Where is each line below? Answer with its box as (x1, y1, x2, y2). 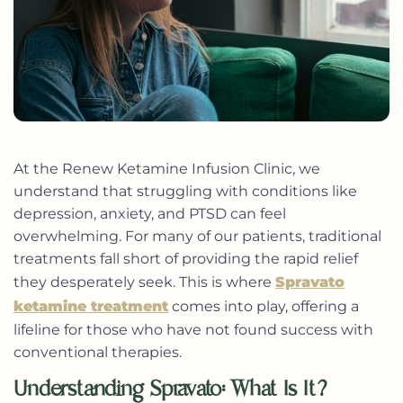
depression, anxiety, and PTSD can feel (13, 205, 286, 222)
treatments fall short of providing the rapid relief (13, 250, 358, 267)
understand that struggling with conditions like (13, 183, 357, 200)
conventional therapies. (13, 344, 182, 361)
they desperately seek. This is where (13, 273, 275, 291)
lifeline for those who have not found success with (13, 321, 373, 338)
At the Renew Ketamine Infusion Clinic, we (13, 160, 320, 177)
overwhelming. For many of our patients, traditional (13, 228, 381, 245)
